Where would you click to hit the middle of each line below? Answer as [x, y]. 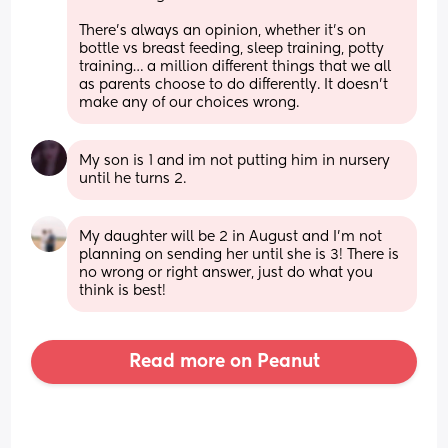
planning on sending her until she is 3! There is [239, 254]
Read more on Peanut [224, 361]
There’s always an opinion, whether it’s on [223, 30]
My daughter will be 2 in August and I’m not [231, 236]
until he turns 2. [133, 178]
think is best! [123, 290]
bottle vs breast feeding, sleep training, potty [232, 48]
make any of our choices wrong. [189, 102]
